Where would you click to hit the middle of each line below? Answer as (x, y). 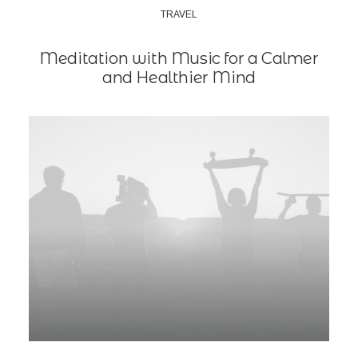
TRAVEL (179, 14)
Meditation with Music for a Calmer (179, 58)
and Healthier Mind (179, 78)
